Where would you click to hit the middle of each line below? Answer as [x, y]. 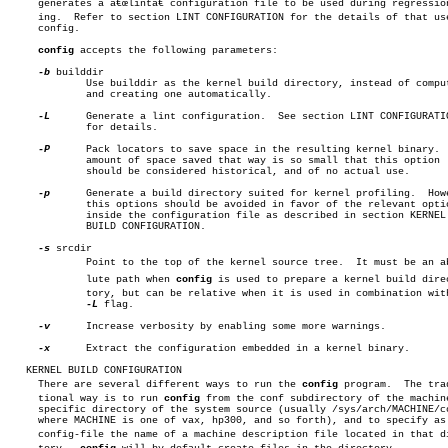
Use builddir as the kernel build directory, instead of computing [32, 83]
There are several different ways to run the [155, 384]
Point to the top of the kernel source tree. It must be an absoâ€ [32, 262]
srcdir [71, 248]
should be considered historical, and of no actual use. [32, 171]
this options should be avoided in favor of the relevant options [32, 204]
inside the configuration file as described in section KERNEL [32, 215]
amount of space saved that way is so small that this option [32, 160]
